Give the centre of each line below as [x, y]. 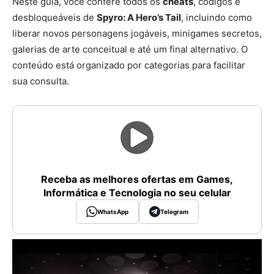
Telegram [174, 211]
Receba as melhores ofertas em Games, [137, 180]
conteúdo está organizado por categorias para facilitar [129, 65]
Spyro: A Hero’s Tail [139, 18]
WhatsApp [113, 211]
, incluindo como [217, 18]
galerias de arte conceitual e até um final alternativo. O [130, 50]
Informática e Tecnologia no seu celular [137, 193]
